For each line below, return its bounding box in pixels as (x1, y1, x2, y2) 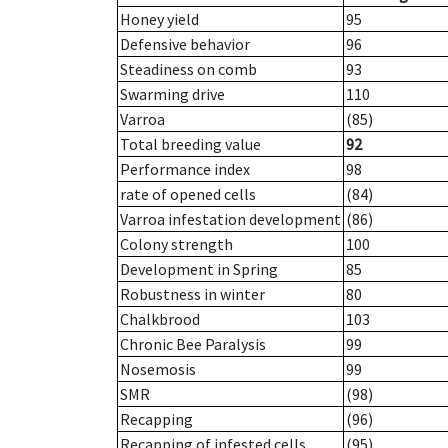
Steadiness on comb (120, 59, 257, 80)
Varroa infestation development (120, 209, 341, 230)
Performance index (120, 159, 250, 180)
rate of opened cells (120, 184, 256, 205)
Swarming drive (120, 84, 225, 105)
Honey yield (120, 9, 199, 30)
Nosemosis (120, 359, 196, 380)
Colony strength (120, 234, 233, 255)
